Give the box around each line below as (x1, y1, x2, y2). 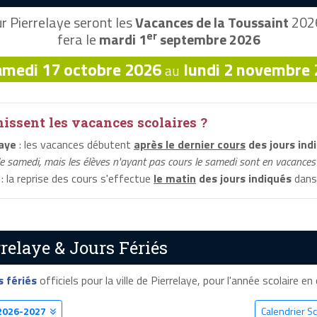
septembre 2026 (156, 28, 260, 51)
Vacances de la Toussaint (135, 11, 289, 34)
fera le (57, 28, 99, 51)
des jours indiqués (196, 170, 292, 188)
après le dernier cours (134, 136, 246, 154)
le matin (154, 170, 196, 188)
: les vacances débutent (16, 136, 134, 154)
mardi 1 (98, 28, 146, 51)
